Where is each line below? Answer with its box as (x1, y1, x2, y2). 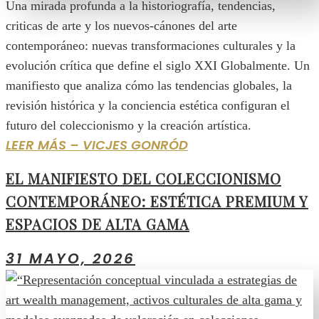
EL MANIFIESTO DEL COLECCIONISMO (6, 168, 281, 188)
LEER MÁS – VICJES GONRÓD (6, 136, 188, 155)
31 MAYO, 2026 (6, 249, 135, 269)
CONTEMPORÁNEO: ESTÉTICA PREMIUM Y (6, 191, 308, 211)
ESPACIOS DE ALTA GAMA (6, 214, 189, 234)
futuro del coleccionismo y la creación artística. (6, 118, 251, 133)
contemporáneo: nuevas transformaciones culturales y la (6, 38, 296, 53)
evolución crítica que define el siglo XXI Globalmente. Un (6, 58, 310, 73)
